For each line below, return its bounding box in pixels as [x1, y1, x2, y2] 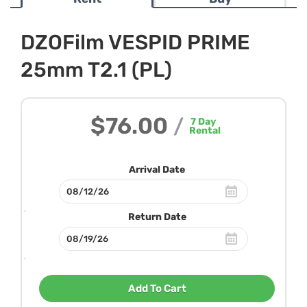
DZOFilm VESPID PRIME [21, 30, 250, 55]
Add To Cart [127, 282, 186, 295]
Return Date [127, 211, 186, 223]
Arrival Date [129, 164, 185, 175]
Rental [188, 125, 221, 136]
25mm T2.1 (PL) [21, 58, 172, 82]
